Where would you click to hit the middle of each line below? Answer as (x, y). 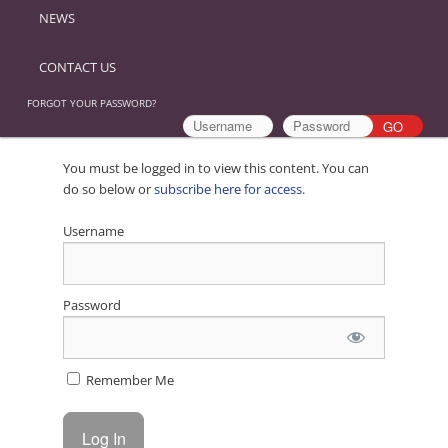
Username (93, 230)
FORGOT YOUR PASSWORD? (91, 102)
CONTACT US (78, 66)
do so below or (108, 188)
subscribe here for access (227, 188)
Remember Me (128, 379)
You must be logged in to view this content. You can (215, 167)
